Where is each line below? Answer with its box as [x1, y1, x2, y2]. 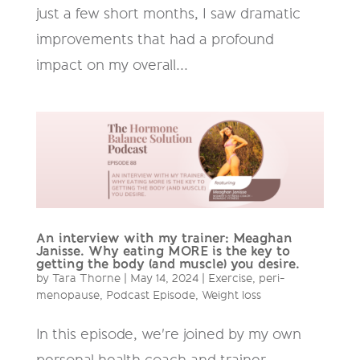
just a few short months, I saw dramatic [35, 6, 301, 22]
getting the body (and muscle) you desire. [35, 256, 300, 272]
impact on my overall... [35, 58, 188, 73]
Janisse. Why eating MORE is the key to [35, 243, 290, 259]
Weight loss [201, 289, 261, 301]
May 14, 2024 [129, 272, 198, 284]
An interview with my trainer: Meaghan [35, 230, 292, 246]
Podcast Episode [105, 289, 195, 301]
